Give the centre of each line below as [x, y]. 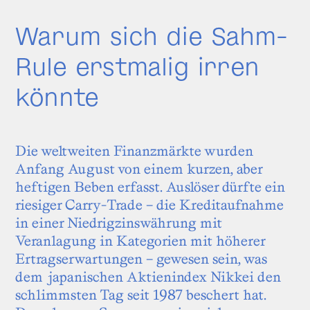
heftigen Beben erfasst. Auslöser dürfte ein [150, 186]
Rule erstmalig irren [137, 65]
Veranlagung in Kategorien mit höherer [140, 240]
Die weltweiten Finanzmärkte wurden [134, 151]
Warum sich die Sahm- [152, 35]
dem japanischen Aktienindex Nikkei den [148, 276]
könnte [57, 95]
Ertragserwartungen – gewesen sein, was [141, 258]
